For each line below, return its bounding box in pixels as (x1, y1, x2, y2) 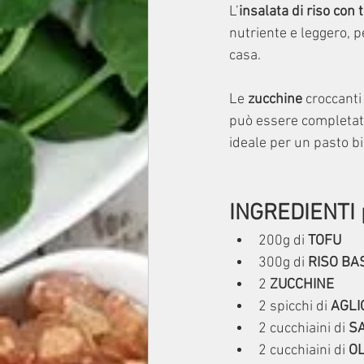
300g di (258, 254, 308, 271)
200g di (258, 232, 308, 249)
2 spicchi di (258, 298, 327, 315)
